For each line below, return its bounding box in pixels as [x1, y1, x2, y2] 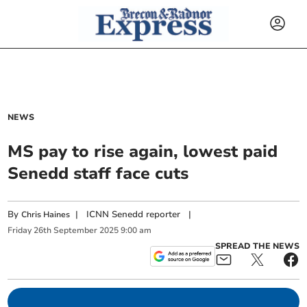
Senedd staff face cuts [8, 162, 189, 184]
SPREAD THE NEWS [214, 240, 299, 251]
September [53, 225, 98, 236]
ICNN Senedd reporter [86, 208, 181, 221]
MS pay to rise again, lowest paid [8, 140, 278, 162]
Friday [8, 225, 32, 236]
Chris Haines [21, 209, 71, 220]
